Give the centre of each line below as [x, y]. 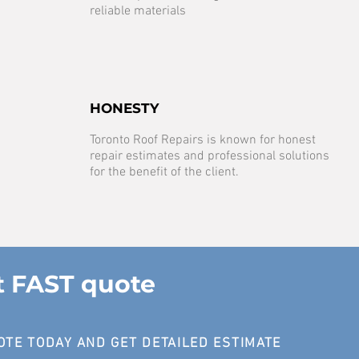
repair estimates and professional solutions [210, 156]
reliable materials [138, 11]
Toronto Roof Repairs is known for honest [203, 140]
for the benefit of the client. [164, 172]
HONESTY [124, 108]
